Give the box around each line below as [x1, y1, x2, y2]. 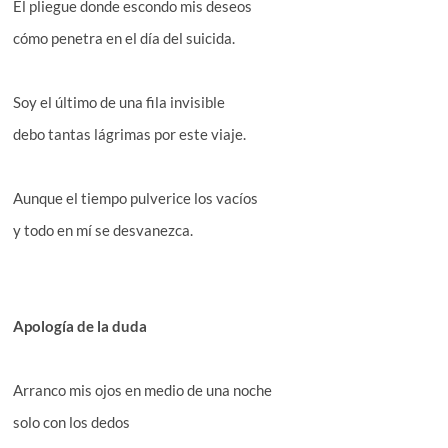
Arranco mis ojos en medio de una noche [13, 380, 273, 399]
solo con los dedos [13, 412, 131, 431]
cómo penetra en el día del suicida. [13, 28, 236, 47]
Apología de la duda [13, 316, 148, 335]
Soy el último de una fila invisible [13, 92, 226, 111]
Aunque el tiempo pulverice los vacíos [13, 188, 259, 207]
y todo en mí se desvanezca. [13, 220, 194, 239]
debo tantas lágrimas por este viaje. [13, 124, 247, 143]
